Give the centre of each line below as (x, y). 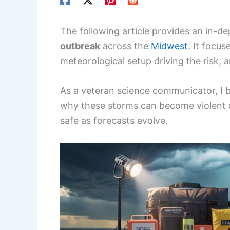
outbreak (80, 46)
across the (126, 46)
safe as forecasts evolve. (114, 121)
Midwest (169, 46)
